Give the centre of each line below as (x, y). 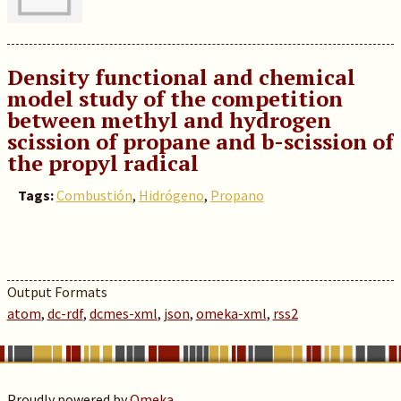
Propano (237, 195)
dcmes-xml (123, 313)
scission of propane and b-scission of (200, 141)
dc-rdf (65, 313)
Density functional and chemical (181, 77)
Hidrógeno (171, 195)
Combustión (94, 195)
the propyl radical (102, 163)
